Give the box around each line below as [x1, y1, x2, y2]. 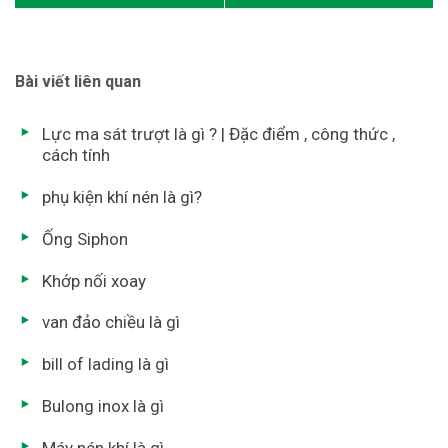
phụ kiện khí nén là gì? [42, 186, 202, 207]
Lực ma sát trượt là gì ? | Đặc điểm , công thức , [42, 124, 395, 145]
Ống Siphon [42, 228, 128, 249]
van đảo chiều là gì [42, 312, 180, 333]
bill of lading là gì [42, 354, 169, 375]
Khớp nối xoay [42, 270, 146, 291]
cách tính [42, 145, 110, 166]
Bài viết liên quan [15, 72, 141, 92]
